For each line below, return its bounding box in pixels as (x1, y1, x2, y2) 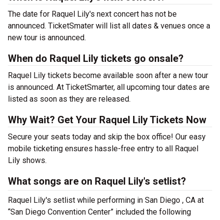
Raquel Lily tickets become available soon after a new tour (8, 71, 208, 80)
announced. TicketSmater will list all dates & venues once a (8, 21, 210, 30)
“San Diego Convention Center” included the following (8, 207, 191, 217)
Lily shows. (8, 156, 47, 165)
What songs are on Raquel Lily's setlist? (8, 175, 186, 187)
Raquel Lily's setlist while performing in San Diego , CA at (8, 195, 204, 205)
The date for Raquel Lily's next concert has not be (8, 9, 177, 19)
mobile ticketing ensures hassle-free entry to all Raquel (8, 144, 198, 153)
